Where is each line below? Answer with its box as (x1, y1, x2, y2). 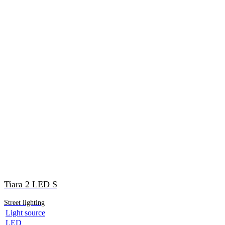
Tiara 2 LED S (4, 179, 57, 189)
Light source (6, 208, 45, 217)
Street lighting (4, 198, 45, 206)
